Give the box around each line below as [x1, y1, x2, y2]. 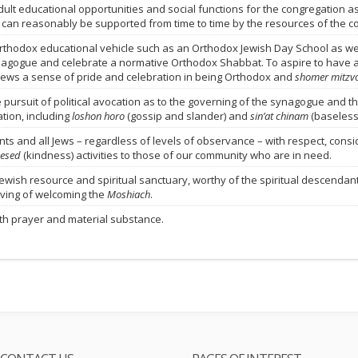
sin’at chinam [250, 109, 308, 123]
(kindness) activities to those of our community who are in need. [21, 148, 332, 162]
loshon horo [72, 109, 125, 123]
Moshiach [107, 187, 150, 201]
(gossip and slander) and [125, 109, 250, 123]
